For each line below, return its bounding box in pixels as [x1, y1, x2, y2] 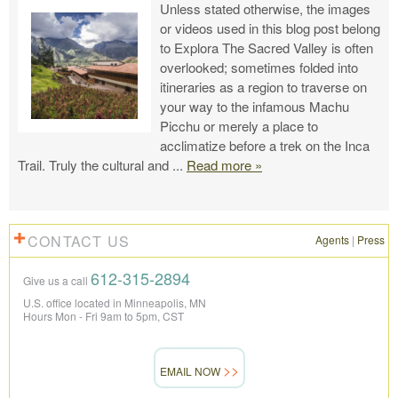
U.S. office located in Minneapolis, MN [23, 295, 206, 311]
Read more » [187, 155, 262, 175]
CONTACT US [28, 231, 130, 252]
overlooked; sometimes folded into [160, 58, 358, 77]
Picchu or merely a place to [160, 116, 318, 136]
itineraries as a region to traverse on [160, 77, 367, 97]
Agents [315, 232, 349, 248]
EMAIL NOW [159, 363, 220, 379]
